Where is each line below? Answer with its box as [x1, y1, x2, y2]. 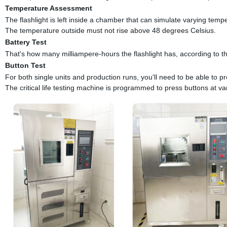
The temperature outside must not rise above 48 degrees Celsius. [5, 26, 216, 34]
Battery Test [5, 37, 47, 46]
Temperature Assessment [5, 4, 92, 12]
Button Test [5, 61, 46, 69]
